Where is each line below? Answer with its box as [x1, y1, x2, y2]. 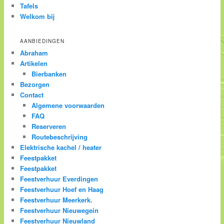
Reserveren [31, 121, 66, 131]
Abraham [20, 47, 48, 57]
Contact [20, 89, 44, 99]
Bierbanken [31, 68, 66, 78]
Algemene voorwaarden [31, 100, 104, 110]
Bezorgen [20, 79, 50, 89]
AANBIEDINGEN [20, 37, 65, 44]
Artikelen [20, 58, 48, 68]
